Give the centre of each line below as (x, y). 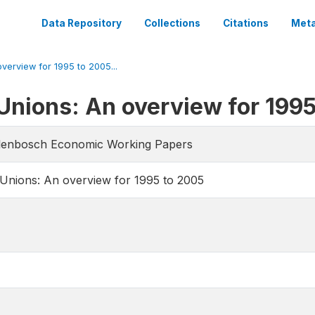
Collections (172, 23)
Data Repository (82, 23)
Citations (246, 23)
